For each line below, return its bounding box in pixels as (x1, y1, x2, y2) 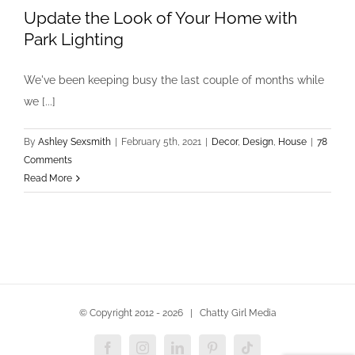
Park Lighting (24, 29, 124, 49)
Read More (24, 173, 72, 184)
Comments (24, 155, 72, 166)
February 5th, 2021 (121, 136, 201, 147)
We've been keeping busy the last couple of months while (24, 74, 324, 86)
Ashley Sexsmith (38, 136, 111, 147)
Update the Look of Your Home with (24, 8, 297, 28)
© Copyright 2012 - (78, 307, 162, 319)
